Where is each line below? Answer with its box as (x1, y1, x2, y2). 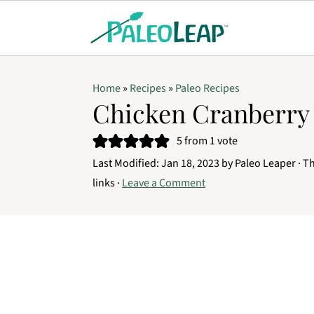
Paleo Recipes (175, 81, 240, 96)
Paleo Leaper (235, 156, 296, 171)
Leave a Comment (122, 175, 205, 191)
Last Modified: (93, 156, 161, 171)
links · (93, 175, 122, 191)
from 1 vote (182, 133, 238, 149)
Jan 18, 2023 (161, 156, 219, 171)
